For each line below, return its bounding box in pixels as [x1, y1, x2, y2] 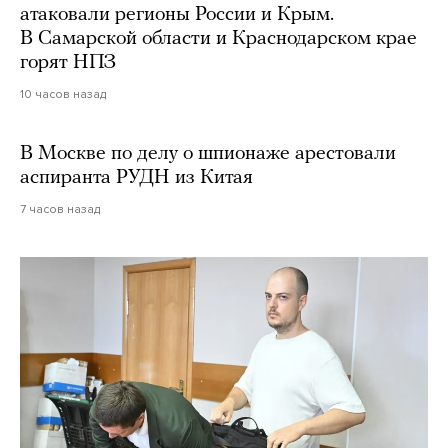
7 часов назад [20, 202, 100, 217]
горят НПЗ [20, 53, 116, 74]
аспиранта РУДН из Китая [20, 168, 253, 189]
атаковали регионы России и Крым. [20, 5, 334, 26]
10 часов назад [20, 87, 106, 102]
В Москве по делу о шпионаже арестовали [20, 144, 396, 165]
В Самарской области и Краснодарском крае [20, 29, 417, 50]
